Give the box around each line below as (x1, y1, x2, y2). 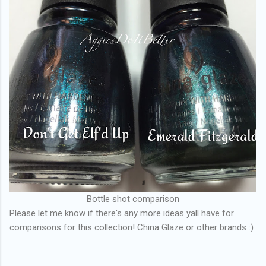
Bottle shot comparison (87, 193, 179, 204)
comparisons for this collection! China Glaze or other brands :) (9, 221, 254, 233)
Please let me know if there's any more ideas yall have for (9, 207, 234, 218)
